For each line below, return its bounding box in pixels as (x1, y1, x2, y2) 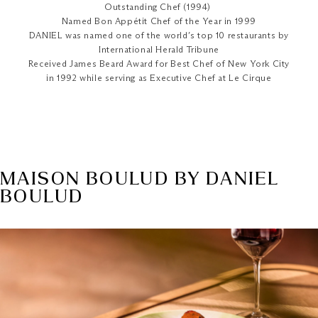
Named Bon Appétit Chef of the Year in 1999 (61, 17, 257, 27)
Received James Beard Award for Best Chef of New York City (28, 60, 290, 70)
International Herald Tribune (99, 45, 219, 55)
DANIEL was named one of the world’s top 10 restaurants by (28, 31, 290, 41)
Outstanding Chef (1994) (104, 3, 214, 13)
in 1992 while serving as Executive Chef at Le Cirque (46, 74, 272, 84)
